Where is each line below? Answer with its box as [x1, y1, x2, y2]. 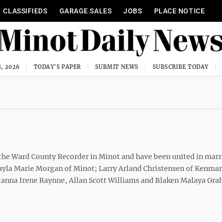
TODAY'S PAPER [33, 63, 81, 70]
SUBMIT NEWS [95, 63, 139, 70]
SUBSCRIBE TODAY [152, 63, 209, 70]
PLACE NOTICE [154, 7, 205, 15]
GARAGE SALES [59, 7, 112, 15]
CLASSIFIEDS [3, 7, 48, 15]
